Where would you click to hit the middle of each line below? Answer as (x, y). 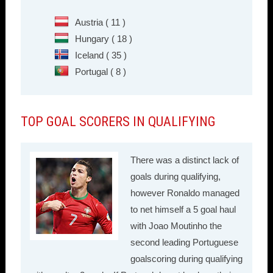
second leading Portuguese (184, 243)
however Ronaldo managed (185, 193)
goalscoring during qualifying (186, 259)
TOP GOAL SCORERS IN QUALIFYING (118, 122)
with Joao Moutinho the (176, 226)
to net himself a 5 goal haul (183, 210)
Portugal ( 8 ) (100, 72)
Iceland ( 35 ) (101, 55)
